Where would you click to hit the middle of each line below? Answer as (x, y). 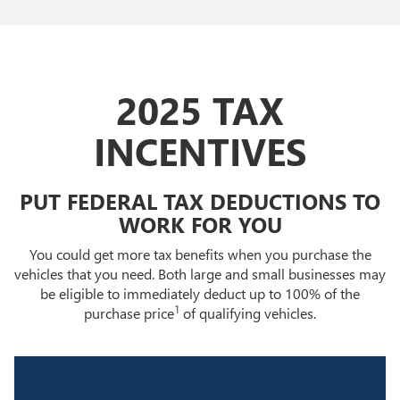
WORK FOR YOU (200, 224)
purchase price (129, 312)
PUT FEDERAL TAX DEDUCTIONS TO (200, 200)
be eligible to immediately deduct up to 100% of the (200, 293)
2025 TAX (200, 109)
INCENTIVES (200, 150)
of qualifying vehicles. (248, 312)
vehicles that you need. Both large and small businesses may (200, 273)
